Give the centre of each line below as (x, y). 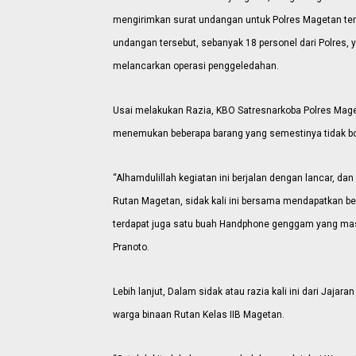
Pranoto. (131, 247)
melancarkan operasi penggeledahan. (196, 66)
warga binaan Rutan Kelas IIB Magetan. (199, 314)
